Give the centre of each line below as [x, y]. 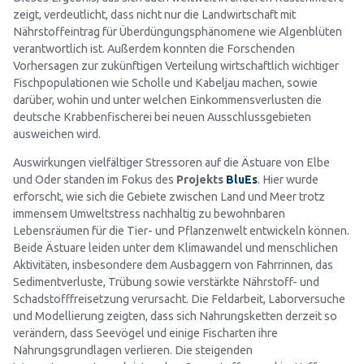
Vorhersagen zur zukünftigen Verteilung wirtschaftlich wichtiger [176, 66]
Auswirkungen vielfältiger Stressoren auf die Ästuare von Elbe [171, 163]
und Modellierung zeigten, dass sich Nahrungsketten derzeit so [175, 316]
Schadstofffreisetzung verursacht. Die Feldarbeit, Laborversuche [179, 299]
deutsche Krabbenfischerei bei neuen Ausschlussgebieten [162, 117]
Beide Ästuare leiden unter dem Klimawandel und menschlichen [175, 248]
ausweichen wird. [57, 134]
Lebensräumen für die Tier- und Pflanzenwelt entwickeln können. [181, 231]
